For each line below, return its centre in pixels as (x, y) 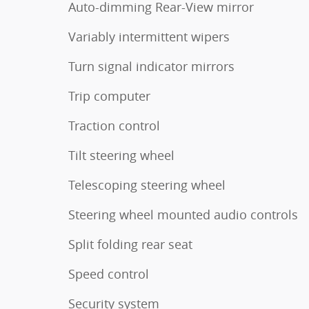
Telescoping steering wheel (147, 185)
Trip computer (109, 96)
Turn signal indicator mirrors (151, 66)
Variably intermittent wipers (149, 36)
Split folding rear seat (130, 244)
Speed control (109, 273)
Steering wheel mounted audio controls (183, 214)
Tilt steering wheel (121, 155)
